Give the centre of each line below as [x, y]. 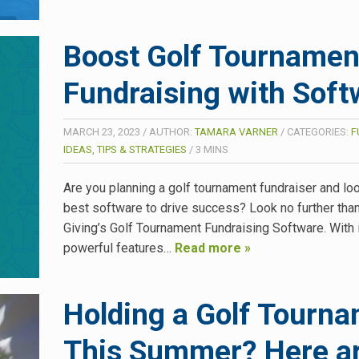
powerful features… [119, 248]
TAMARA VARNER [236, 131]
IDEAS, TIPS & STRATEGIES [125, 149]
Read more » [213, 248]
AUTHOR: [172, 131]
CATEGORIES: [319, 131]
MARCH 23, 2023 [102, 131]
